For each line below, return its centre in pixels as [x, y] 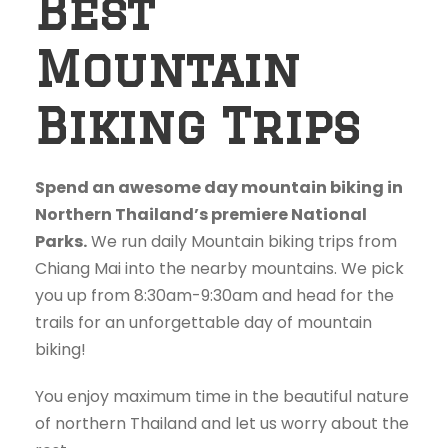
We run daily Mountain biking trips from [242, 241]
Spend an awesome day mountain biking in [219, 187]
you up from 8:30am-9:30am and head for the [214, 295]
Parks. [61, 241]
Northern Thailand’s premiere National [201, 214]
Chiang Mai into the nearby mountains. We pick [219, 268]
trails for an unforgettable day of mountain [203, 322]
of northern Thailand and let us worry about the [222, 423]
